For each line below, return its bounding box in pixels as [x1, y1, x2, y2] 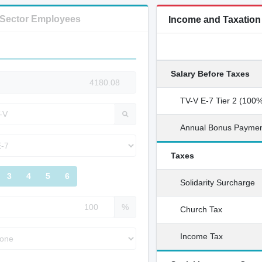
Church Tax [180, 205, 223, 214]
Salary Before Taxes [171, 69, 250, 78]
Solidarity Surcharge [180, 178, 256, 187]
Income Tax [180, 232, 223, 241]
